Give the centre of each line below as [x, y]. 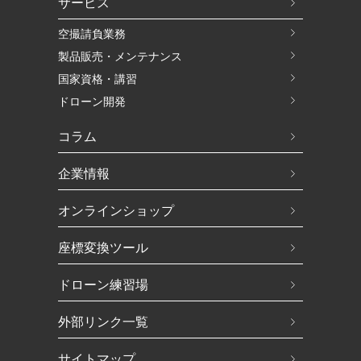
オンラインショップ [116, 211]
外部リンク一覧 [103, 322]
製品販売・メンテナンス [120, 56]
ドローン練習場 [103, 285]
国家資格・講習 [97, 79]
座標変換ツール [103, 248]
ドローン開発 [91, 102]
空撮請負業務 [91, 34]
